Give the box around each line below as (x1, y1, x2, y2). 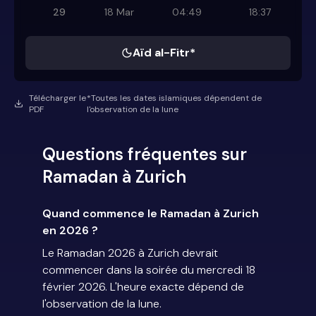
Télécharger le (28, 92, 86, 104)
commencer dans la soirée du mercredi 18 (42, 262, 255, 278)
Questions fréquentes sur (42, 143, 247, 166)
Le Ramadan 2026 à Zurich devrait (42, 245, 218, 261)
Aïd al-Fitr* (132, 45, 195, 61)
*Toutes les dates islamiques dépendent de (87, 92, 262, 104)
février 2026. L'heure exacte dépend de (42, 279, 244, 295)
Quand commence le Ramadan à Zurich (42, 206, 259, 221)
